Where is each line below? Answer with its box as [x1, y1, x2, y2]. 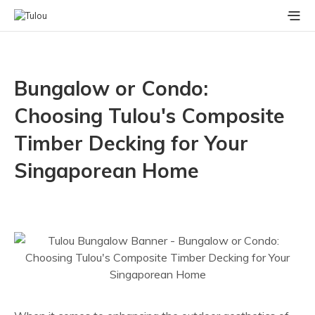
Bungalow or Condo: [14, 75, 208, 101]
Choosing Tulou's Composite [14, 103, 285, 129]
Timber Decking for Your [14, 130, 248, 156]
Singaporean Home [14, 157, 199, 184]
